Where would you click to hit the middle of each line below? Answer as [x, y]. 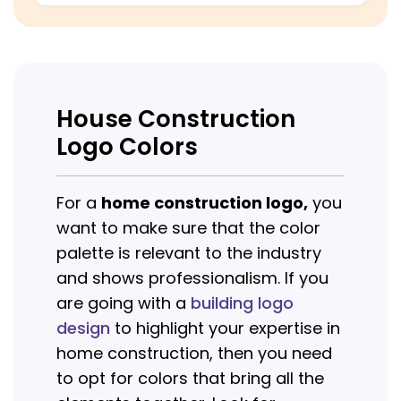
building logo [242, 303]
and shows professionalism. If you [192, 278]
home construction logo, [205, 203]
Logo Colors [127, 147]
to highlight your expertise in [225, 328]
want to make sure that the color [188, 228]
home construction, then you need [194, 354]
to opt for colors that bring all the [190, 379]
